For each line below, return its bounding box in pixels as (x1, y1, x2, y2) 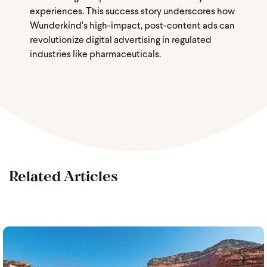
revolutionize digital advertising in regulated (30, 35, 212, 45)
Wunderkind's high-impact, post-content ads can (30, 21, 235, 31)
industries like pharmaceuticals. (30, 49, 161, 60)
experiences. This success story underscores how (30, 7, 235, 17)
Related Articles (9, 166, 118, 184)
